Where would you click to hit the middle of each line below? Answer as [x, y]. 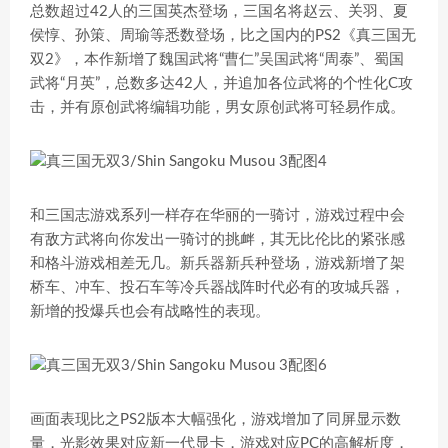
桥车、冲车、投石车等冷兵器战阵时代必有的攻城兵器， [217, 287]
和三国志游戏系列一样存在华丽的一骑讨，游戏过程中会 [217, 215]
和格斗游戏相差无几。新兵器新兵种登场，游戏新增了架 [217, 263]
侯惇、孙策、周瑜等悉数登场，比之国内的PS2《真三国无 [223, 35]
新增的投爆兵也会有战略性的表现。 [150, 311]
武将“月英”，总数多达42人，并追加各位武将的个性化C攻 [221, 83]
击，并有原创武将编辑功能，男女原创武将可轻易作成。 [217, 107]
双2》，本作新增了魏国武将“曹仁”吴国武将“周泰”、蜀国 [217, 59]
